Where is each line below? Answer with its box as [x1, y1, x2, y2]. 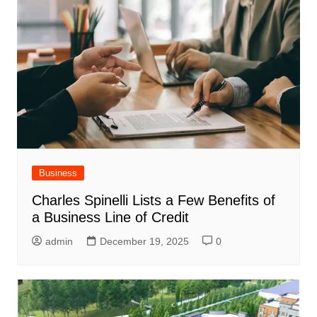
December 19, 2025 [99, 236, 189, 248]
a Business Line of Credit [31, 209, 189, 226]
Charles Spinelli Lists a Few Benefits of [31, 192, 275, 209]
